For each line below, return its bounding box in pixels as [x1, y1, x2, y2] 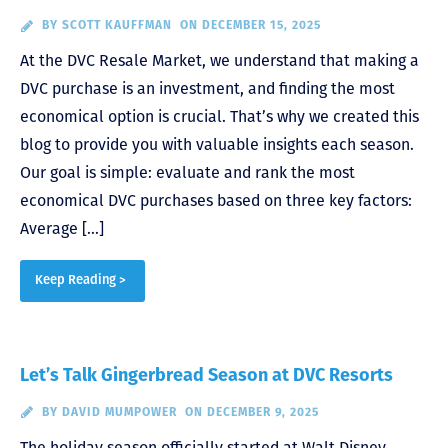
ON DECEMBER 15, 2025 [179, 20, 321, 33]
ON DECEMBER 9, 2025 [184, 406, 319, 419]
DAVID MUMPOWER [61, 406, 177, 419]
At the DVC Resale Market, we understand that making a [20, 51, 419, 71]
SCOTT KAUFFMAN [61, 20, 172, 33]
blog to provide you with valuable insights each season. [20, 135, 414, 155]
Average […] [20, 219, 104, 239]
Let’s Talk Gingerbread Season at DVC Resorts [20, 366, 393, 386]
